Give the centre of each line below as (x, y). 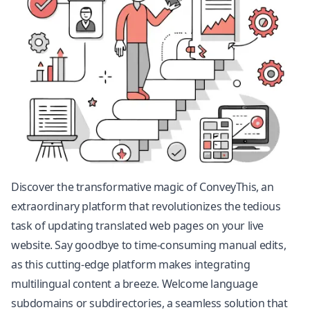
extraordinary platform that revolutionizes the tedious (146, 206)
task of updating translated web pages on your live (138, 226)
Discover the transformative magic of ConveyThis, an (143, 187)
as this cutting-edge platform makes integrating (131, 264)
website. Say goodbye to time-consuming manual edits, (149, 245)
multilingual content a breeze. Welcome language (135, 284)
